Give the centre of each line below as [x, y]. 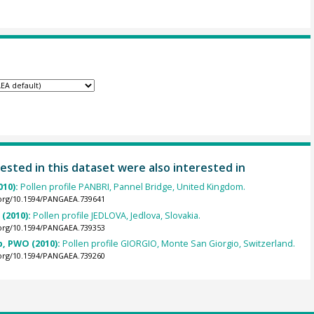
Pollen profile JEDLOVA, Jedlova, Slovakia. [116, 215]
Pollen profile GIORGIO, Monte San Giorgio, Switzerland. [178, 243]
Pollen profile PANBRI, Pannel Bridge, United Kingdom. [132, 187]
